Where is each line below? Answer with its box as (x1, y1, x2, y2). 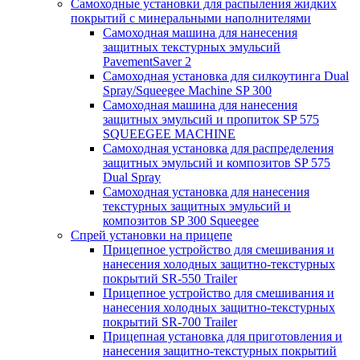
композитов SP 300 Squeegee (103, 214, 259, 227)
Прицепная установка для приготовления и (103, 329, 342, 343)
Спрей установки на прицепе (71, 228, 232, 242)
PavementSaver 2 (103, 55, 191, 68)
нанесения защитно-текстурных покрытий (103, 344, 337, 358)
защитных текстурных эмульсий (103, 40, 280, 54)
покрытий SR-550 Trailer (103, 272, 237, 285)
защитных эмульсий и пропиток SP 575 (103, 112, 319, 126)
